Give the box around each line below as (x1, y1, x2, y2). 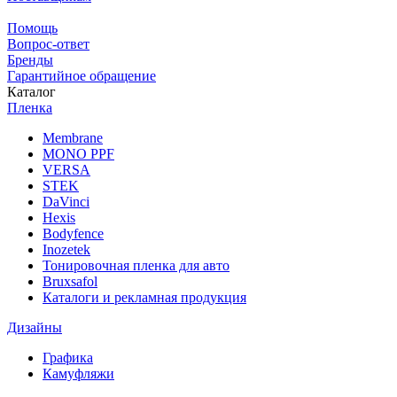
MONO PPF (43, 146, 114, 162)
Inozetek (43, 242, 90, 258)
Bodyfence (43, 226, 104, 242)
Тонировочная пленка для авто (43, 258, 230, 274)
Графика (43, 350, 93, 366)
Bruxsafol (43, 274, 97, 290)
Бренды (7, 52, 53, 68)
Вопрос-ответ (7, 36, 90, 52)
